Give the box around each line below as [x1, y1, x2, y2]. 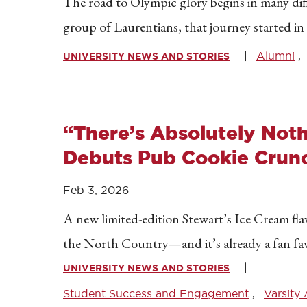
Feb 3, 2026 [63, 184, 129, 196]
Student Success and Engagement [63, 287, 249, 299]
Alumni [256, 49, 295, 62]
